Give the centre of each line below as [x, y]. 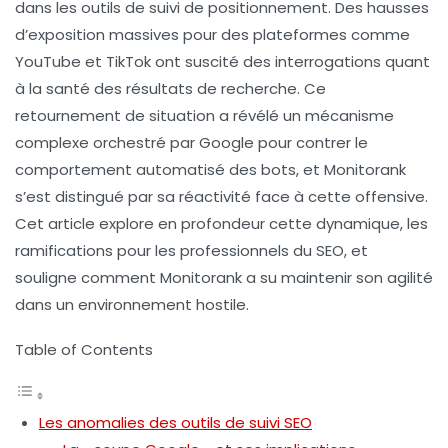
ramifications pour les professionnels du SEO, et [191, 251]
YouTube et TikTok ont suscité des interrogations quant [222, 62]
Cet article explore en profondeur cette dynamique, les [221, 224]
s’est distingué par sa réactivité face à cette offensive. [221, 197]
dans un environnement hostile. [132, 305]
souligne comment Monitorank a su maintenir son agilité [224, 278]
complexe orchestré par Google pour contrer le [191, 143]
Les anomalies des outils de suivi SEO [175, 423]
